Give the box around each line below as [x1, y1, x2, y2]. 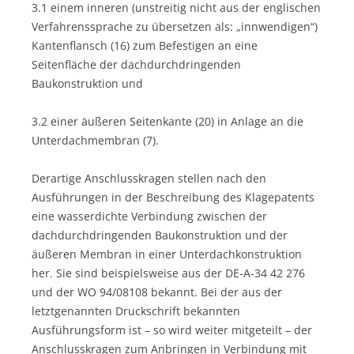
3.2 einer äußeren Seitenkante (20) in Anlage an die [32, 113, 303, 129]
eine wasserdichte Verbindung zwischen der [32, 208, 267, 224]
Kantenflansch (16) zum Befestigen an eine [32, 37, 258, 53]
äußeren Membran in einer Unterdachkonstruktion [32, 246, 302, 262]
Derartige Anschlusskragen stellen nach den [32, 170, 266, 186]
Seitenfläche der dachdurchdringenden [32, 56, 241, 72]
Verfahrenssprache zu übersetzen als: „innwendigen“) [32, 18, 318, 34]
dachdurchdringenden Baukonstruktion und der [32, 227, 288, 243]
